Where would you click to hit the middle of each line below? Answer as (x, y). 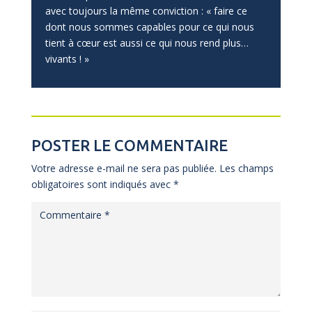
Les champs (246, 168)
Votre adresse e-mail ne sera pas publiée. (124, 168)
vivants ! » (67, 58)
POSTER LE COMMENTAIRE (129, 145)
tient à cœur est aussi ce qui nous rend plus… (147, 42)
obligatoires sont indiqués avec (102, 184)
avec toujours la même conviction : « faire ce (146, 10)
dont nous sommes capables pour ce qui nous (149, 26)
